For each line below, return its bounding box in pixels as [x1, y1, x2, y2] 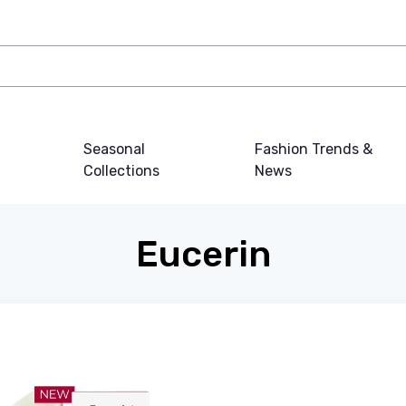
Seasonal [82, 140, 145, 158]
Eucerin [135, 233, 271, 275]
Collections [82, 162, 159, 179]
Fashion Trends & [254, 140, 372, 158]
